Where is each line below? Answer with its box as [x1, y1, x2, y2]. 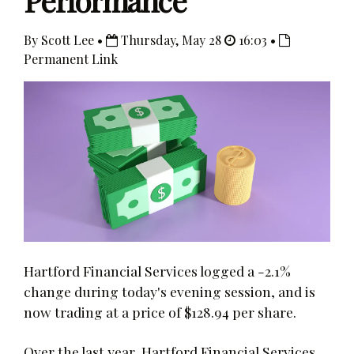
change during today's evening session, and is [24, 281, 315, 300]
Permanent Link [24, 51, 118, 67]
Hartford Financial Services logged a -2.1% [24, 261, 291, 280]
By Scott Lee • [24, 32, 106, 48]
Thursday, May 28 [118, 32, 224, 48]
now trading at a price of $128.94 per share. [24, 302, 296, 321]
